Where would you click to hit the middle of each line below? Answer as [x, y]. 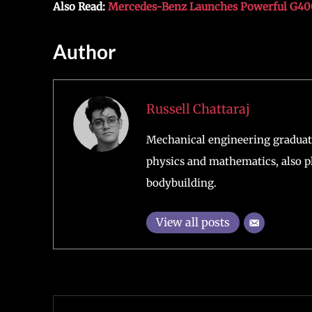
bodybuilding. [181, 182]
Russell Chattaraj [198, 109]
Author [84, 52]
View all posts [193, 222]
